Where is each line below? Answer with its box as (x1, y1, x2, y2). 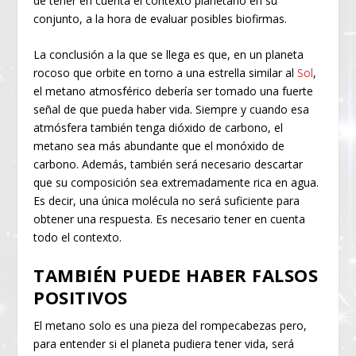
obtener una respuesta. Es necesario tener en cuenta (33, 211, 306, 226)
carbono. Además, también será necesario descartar (33, 156, 304, 172)
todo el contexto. (33, 229, 122, 245)
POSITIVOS (33, 285, 128, 310)
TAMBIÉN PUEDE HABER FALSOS (33, 263, 319, 288)
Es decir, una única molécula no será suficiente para (33, 192, 300, 208)
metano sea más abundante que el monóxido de (33, 137, 285, 153)
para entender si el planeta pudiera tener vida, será (33, 336, 295, 352)
